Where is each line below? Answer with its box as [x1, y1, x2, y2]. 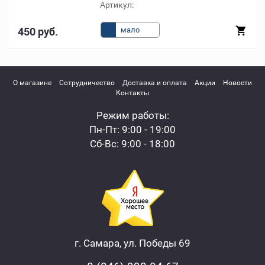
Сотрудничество [59, 79, 115, 87]
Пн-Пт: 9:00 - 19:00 [89, 124, 176, 135]
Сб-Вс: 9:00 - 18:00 [90, 138, 175, 150]
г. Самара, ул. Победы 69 [75, 237, 190, 249]
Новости [223, 79, 252, 87]
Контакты [116, 89, 149, 97]
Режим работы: [96, 109, 169, 121]
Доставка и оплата [122, 79, 187, 87]
